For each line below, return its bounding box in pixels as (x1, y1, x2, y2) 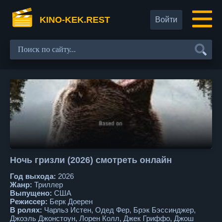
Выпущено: (10, 189, 52, 197)
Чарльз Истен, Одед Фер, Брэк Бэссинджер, (42, 206, 196, 214)
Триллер (32, 180, 63, 189)
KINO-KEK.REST (40, 15, 110, 25)
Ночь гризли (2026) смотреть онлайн (10, 155, 172, 165)
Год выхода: (10, 172, 56, 180)
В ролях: (10, 206, 42, 214)
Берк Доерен (48, 197, 93, 206)
